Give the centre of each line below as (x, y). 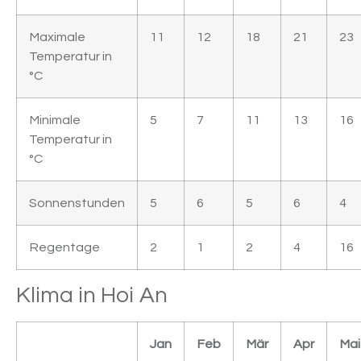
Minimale (55, 120)
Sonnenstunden (77, 203)
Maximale (57, 37)
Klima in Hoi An (92, 296)
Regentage (64, 248)
